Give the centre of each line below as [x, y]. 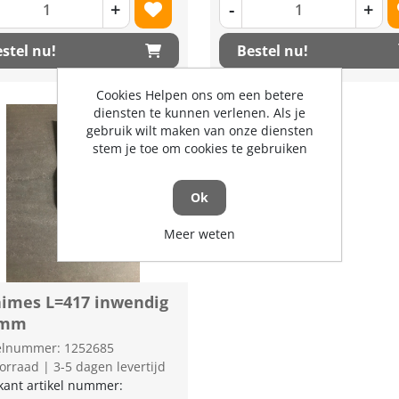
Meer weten [199, 234]
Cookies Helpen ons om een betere [199, 95]
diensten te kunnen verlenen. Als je [199, 113]
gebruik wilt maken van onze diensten [199, 130]
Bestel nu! [273, 50]
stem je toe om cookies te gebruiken [199, 148]
